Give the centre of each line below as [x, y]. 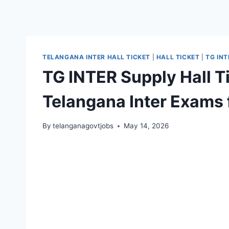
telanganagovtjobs [83, 126]
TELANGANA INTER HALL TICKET [97, 57]
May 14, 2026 [146, 126]
